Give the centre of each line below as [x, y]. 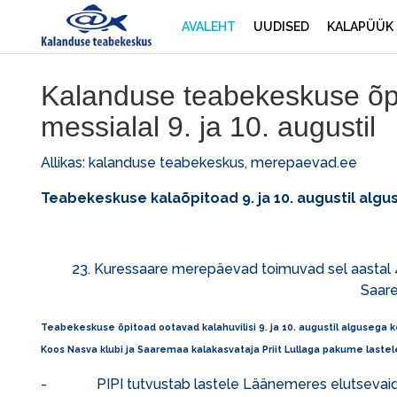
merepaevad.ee [304, 163]
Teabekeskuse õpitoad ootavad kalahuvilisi [148, 327]
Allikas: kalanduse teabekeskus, [146, 163]
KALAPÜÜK [360, 27]
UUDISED [281, 27]
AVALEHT [209, 27]
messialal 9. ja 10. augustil [208, 127]
